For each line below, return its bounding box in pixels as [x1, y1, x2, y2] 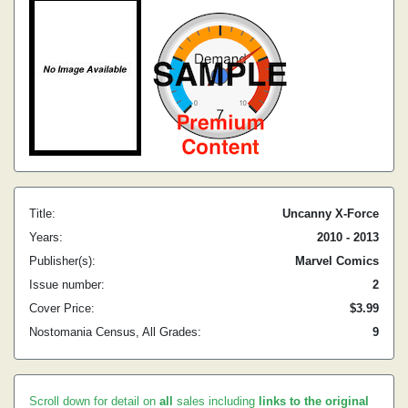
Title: [29, 207, 56, 220]
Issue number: [29, 278, 105, 291]
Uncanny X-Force [282, 207, 379, 220]
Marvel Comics [295, 254, 379, 268]
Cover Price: [29, 301, 95, 315]
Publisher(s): [29, 254, 96, 268]
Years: [29, 230, 63, 244]
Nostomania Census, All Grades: [29, 325, 201, 339]
